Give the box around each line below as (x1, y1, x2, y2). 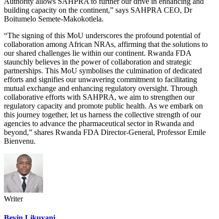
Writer (4, 195, 23, 203)
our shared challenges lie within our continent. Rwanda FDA (4, 49, 191, 57)
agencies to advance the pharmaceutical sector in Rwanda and (4, 119, 194, 128)
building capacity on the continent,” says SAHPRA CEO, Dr (4, 6, 192, 14)
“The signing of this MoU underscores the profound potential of (4, 31, 200, 40)
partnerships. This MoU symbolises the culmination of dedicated (4, 66, 202, 75)
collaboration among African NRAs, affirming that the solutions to (4, 40, 208, 48)
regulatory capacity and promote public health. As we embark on (4, 102, 203, 110)
